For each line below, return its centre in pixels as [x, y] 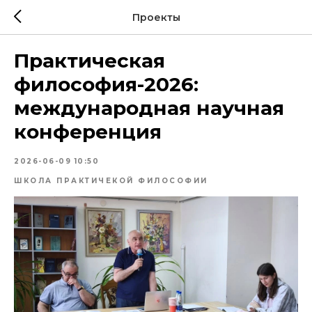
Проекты [156, 17]
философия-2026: [106, 84]
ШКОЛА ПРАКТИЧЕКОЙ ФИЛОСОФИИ [111, 181]
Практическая [89, 61]
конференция [88, 132]
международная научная [149, 108]
